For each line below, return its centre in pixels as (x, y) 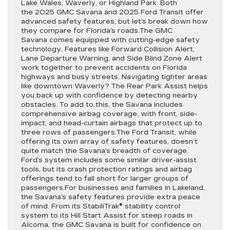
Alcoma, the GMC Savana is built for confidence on (111, 225)
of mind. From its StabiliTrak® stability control (101, 206)
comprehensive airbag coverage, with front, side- (109, 114)
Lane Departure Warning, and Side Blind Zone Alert (112, 59)
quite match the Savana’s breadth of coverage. (105, 151)
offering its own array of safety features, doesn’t (109, 142)
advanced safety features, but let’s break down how (114, 22)
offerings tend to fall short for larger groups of (105, 179)
